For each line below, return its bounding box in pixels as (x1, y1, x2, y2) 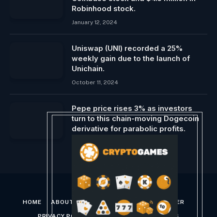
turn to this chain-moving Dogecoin (72, 114, 199, 123)
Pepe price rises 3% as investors (72, 104, 192, 113)
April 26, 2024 (72, 139, 112, 146)
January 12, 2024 (72, 19, 117, 26)
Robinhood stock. (72, 4, 136, 13)
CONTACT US (94, 199, 137, 205)
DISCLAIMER (146, 199, 185, 205)
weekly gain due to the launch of (72, 54, 190, 63)
